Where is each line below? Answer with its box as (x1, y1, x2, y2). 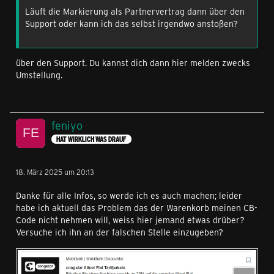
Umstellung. (16, 69, 62, 81)
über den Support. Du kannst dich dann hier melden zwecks (16, 57, 250, 68)
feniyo (51, 118, 83, 133)
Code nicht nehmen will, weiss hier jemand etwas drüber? (16, 214, 245, 226)
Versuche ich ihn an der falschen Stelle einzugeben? (16, 226, 223, 238)
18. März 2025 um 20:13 (16, 167, 94, 177)
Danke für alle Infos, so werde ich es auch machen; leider (16, 190, 242, 201)
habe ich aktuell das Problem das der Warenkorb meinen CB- (16, 202, 257, 213)
